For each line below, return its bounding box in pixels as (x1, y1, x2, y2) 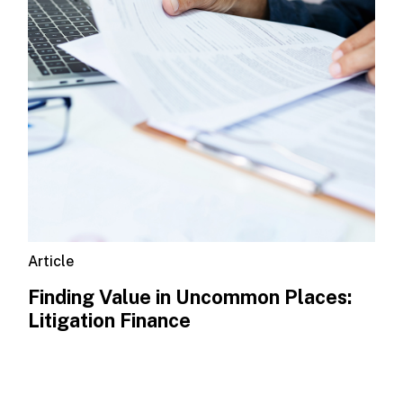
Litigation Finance (28, 309, 192, 333)
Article (28, 252, 75, 270)
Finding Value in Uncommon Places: (28, 285, 353, 309)
